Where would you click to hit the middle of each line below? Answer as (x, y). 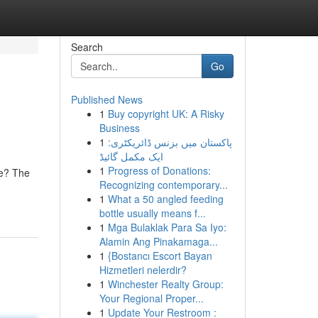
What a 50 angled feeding (165, 199)
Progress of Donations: (159, 170)
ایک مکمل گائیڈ (131, 156)
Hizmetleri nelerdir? (143, 270)
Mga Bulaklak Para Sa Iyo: (167, 227)
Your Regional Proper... (151, 298)
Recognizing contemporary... (163, 185)
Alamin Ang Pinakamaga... (158, 241)
